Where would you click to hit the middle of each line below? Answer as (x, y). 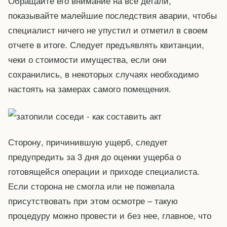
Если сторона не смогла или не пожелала (91, 186)
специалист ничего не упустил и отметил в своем (108, 29)
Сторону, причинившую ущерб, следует (88, 142)
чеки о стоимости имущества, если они (87, 59)
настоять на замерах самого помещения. (90, 88)
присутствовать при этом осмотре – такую (93, 201)
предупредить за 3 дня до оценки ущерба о (94, 157)
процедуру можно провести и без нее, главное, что (110, 215)
